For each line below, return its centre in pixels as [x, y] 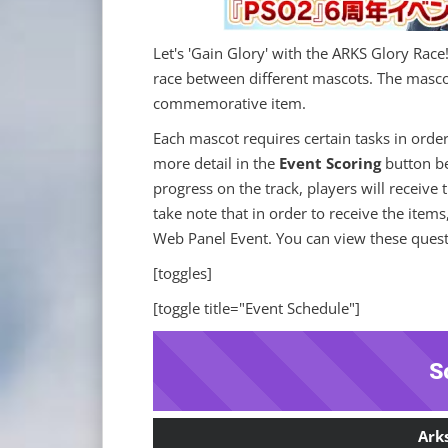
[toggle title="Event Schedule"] [256, 308]
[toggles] [182, 273]
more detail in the [216, 163]
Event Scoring [330, 163]
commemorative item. [229, 103]
